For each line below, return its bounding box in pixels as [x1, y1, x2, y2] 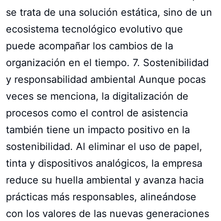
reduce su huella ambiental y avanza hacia [6, 174, 204, 186]
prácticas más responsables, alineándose [6, 190, 196, 203]
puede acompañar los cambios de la [6, 39, 173, 52]
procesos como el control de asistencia [6, 107, 188, 119]
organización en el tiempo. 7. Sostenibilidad [6, 56, 209, 69]
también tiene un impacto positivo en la [6, 123, 190, 136]
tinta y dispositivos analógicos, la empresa [6, 157, 202, 169]
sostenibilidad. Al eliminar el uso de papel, [6, 140, 202, 152]
